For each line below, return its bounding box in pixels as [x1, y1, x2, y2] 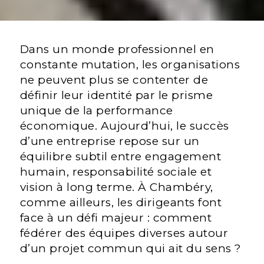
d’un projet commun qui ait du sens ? [19, 242, 242, 256]
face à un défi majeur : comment [19, 211, 212, 225]
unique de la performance [19, 104, 173, 118]
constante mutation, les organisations [19, 58, 240, 72]
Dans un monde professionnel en [19, 42, 214, 57]
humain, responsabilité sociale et [19, 165, 212, 179]
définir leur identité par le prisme [19, 88, 213, 103]
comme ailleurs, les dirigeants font [19, 196, 222, 210]
